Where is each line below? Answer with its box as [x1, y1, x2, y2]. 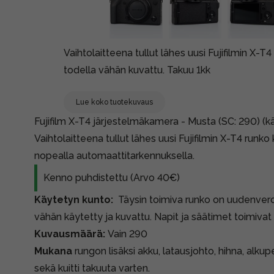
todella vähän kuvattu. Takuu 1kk [64, 64, 210, 76]
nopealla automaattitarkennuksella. [34, 150, 194, 161]
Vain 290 [105, 228, 147, 240]
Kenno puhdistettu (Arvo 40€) [43, 172, 180, 183]
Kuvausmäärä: [34, 228, 105, 240]
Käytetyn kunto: [34, 194, 116, 206]
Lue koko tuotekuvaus [76, 98, 153, 106]
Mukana [34, 245, 75, 257]
